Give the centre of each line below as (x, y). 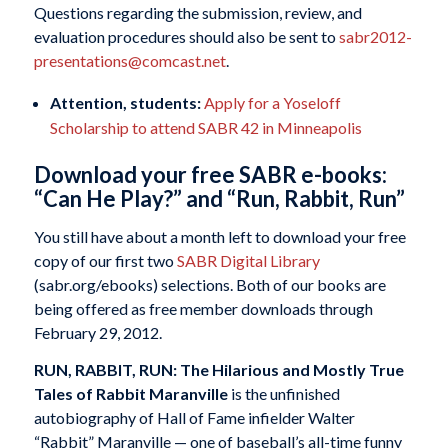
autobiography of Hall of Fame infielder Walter (194, 418)
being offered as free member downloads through (203, 308)
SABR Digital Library (248, 260)
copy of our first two (105, 260)
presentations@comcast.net (129, 61)
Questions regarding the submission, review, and (197, 13)
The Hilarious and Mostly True (291, 370)
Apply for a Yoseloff (272, 103)
